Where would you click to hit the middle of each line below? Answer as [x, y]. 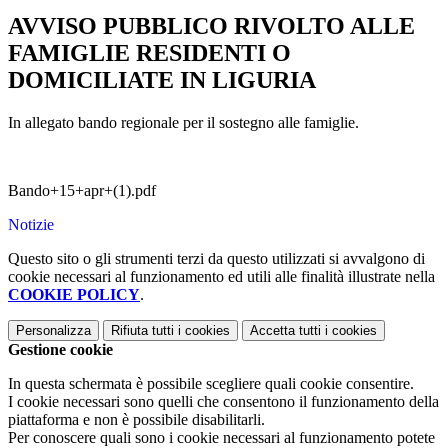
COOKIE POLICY [74, 295]
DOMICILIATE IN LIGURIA [162, 80]
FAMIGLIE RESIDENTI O [149, 53]
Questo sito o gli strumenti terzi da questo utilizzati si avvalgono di [216, 259]
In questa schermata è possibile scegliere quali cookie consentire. [211, 384]
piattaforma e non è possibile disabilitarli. [136, 420]
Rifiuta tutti [142, 331]
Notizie [31, 225]
